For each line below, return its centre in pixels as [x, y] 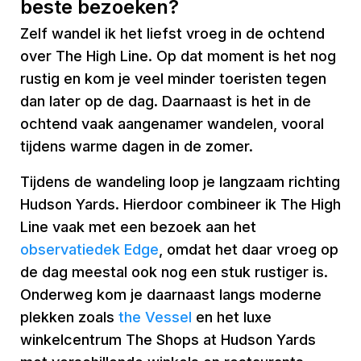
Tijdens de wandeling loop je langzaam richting [180, 182]
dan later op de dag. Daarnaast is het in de [166, 101]
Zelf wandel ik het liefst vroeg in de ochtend [172, 33]
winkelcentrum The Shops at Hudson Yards [168, 340]
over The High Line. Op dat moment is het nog [178, 56]
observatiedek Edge [89, 249]
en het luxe [232, 317]
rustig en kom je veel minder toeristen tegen [173, 79]
